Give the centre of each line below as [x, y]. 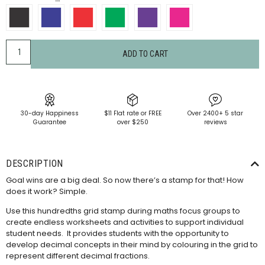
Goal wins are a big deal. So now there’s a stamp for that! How [125, 180]
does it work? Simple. [47, 191]
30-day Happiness [50, 114]
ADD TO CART [145, 54]
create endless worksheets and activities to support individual [125, 222]
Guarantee [50, 122]
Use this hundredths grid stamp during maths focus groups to [123, 211]
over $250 [132, 122]
